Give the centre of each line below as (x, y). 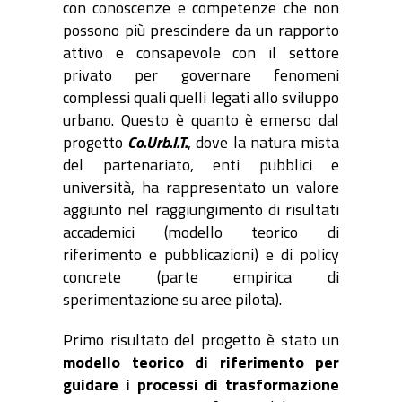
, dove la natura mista (264, 143)
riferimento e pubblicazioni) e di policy (201, 255)
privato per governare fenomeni (201, 75)
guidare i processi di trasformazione (201, 385)
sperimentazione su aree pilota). (172, 300)
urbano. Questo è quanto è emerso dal (201, 120)
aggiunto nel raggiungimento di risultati (201, 210)
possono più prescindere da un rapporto (201, 31)
